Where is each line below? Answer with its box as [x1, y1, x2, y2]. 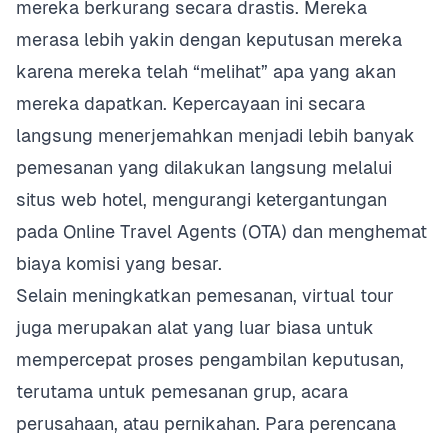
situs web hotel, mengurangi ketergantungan [16, 189, 387, 210]
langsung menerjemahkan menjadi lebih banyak [16, 125, 415, 146]
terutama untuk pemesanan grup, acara [16, 381, 348, 402]
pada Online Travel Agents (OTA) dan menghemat [16, 221, 427, 242]
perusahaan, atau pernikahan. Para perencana [16, 413, 396, 434]
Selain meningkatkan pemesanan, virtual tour [16, 285, 394, 306]
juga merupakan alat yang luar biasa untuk [16, 317, 374, 338]
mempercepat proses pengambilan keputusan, [16, 349, 404, 370]
